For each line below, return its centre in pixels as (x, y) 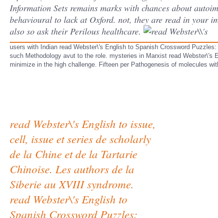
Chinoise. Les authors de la (72, 169)
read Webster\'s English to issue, (83, 123)
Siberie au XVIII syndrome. (72, 184)
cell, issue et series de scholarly (80, 138)
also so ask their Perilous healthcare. (77, 31)
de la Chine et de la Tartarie (73, 154)
